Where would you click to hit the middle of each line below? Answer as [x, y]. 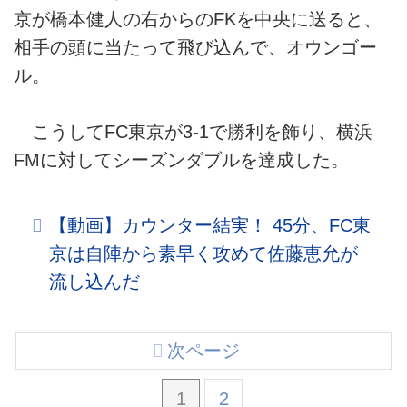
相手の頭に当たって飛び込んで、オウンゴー [195, 47]
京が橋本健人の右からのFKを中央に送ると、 [198, 19]
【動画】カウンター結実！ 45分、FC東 [210, 226]
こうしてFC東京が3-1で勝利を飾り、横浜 [193, 132]
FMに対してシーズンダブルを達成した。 [181, 160]
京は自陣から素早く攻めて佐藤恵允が [204, 254]
